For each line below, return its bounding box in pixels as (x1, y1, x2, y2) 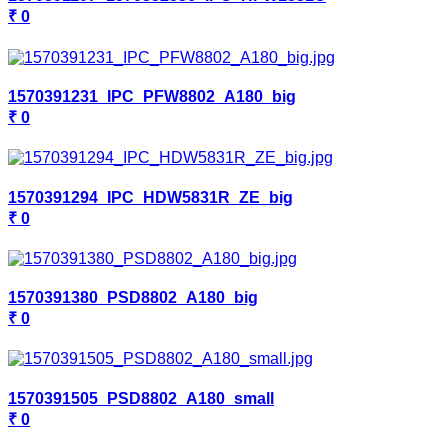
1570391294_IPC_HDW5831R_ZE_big (8, 188, 293, 206)
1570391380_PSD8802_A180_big (8, 289, 258, 307)
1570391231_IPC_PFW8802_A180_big (8, 87, 296, 105)
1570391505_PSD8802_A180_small (8, 389, 274, 407)
